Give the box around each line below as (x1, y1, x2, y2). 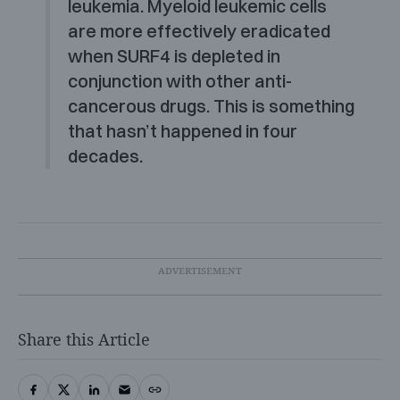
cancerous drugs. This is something (67, 94, 354, 117)
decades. (67, 144, 143, 167)
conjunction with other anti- (67, 69, 292, 92)
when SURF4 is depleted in (67, 44, 280, 67)
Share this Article (18, 328, 150, 350)
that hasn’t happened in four (67, 119, 297, 142)
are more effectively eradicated (67, 19, 330, 42)
